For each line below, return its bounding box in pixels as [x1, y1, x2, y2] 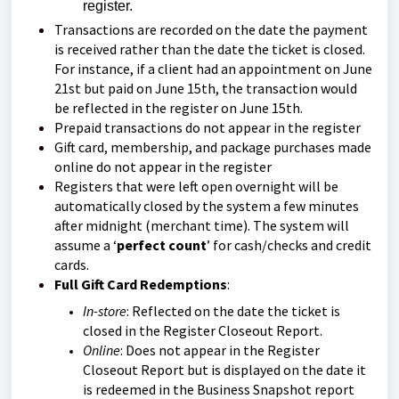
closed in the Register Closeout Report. [83, 322, 322, 339]
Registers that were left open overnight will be [54, 177, 338, 195]
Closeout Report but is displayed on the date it [83, 361, 366, 379]
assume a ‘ [54, 236, 117, 254]
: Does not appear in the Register [120, 341, 320, 359]
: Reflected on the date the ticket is [126, 302, 340, 320]
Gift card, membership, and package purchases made [54, 138, 371, 156]
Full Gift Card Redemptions [54, 275, 227, 293]
